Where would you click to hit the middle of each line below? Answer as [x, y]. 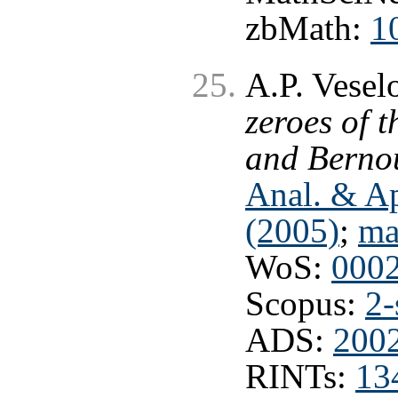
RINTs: [300, 376]
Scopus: [305, 303]
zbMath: [308, 29]
